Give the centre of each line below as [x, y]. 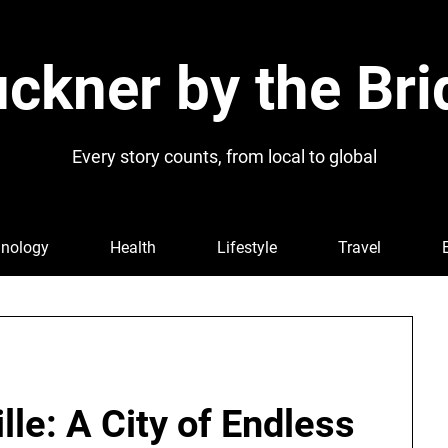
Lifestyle [246, 247]
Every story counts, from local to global [224, 156]
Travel [359, 247]
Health [132, 247]
